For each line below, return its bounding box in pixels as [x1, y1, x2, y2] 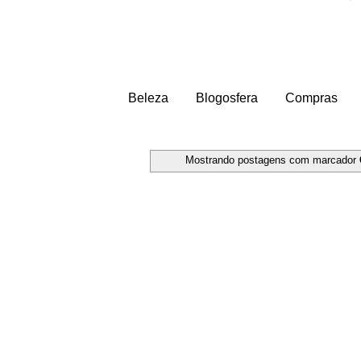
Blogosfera [196, 90, 258, 105]
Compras [285, 90, 338, 105]
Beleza [128, 90, 168, 105]
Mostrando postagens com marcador [185, 154, 359, 167]
